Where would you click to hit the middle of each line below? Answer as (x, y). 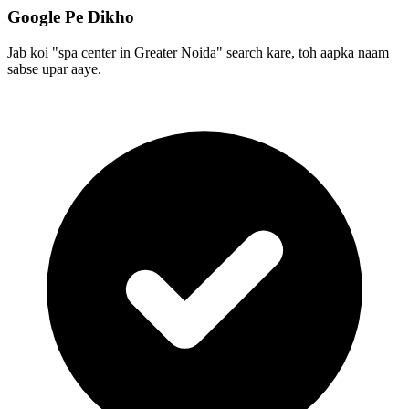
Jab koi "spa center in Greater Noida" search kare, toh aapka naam (198, 52)
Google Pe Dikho (71, 17)
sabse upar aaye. (54, 68)
